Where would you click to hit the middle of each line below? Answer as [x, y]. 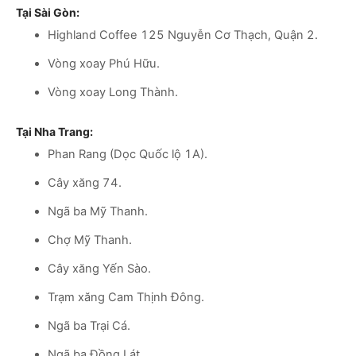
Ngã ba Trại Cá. [89, 325]
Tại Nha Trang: [54, 131]
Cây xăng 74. [85, 182]
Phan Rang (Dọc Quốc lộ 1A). [128, 154]
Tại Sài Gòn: [48, 12]
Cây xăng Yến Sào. [99, 268]
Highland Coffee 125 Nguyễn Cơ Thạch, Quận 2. [183, 35]
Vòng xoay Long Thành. [113, 92]
